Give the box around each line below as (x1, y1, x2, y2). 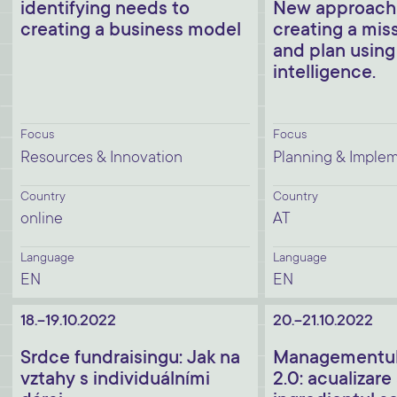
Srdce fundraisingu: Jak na (20, 348, 240, 370)
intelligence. (273, 63, 376, 84)
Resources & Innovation (20, 150, 183, 167)
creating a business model (20, 20, 241, 42)
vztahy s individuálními (20, 370, 210, 391)
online (20, 211, 63, 229)
